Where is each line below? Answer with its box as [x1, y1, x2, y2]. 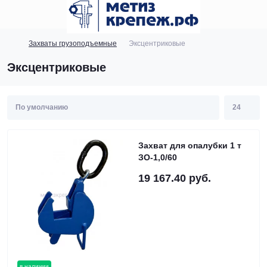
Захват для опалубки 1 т [138, 141, 241, 150]
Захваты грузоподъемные [29, 39, 117, 48]
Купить [106, 26, 132, 36]
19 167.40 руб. [138, 172, 211, 184]
